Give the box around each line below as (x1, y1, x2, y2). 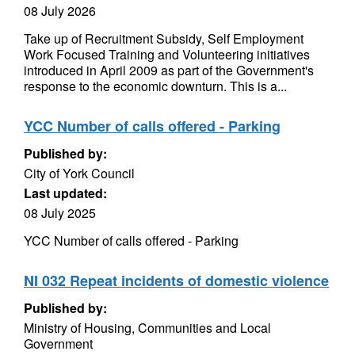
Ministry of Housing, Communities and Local (24, 319, 271, 337)
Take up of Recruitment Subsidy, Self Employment (24, 29, 303, 48)
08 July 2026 (24, 2, 96, 20)
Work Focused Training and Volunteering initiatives (24, 45, 310, 63)
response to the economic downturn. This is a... (24, 77, 287, 95)
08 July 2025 (24, 204, 96, 222)
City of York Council (24, 164, 135, 182)
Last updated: (24, 184, 107, 202)
